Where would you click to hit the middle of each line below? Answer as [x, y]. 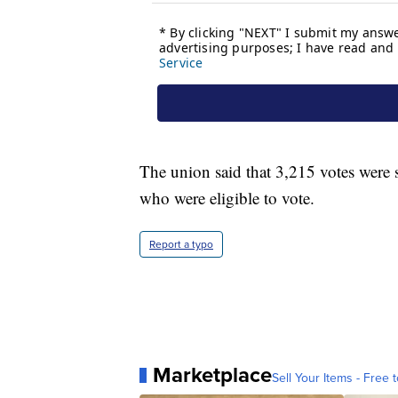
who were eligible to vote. [227, 198]
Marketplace [212, 375]
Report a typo [181, 245]
